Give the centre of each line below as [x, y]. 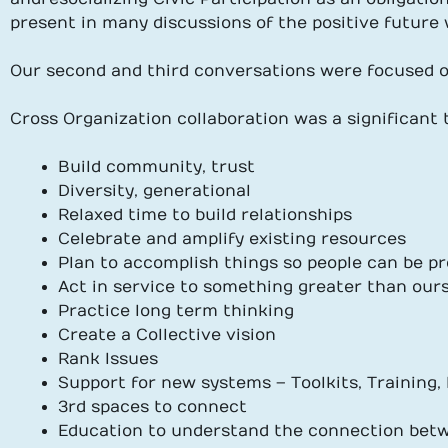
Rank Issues [108, 359]
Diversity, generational [154, 191]
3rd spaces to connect [152, 407]
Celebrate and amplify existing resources [232, 239]
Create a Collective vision [167, 335]
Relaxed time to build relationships [205, 215]
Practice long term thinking [176, 311]
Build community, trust [156, 167]
